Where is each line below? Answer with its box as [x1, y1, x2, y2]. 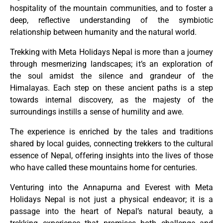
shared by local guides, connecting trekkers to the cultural [10, 139, 213, 149]
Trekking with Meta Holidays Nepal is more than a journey [10, 47, 213, 57]
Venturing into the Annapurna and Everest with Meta [10, 183, 213, 193]
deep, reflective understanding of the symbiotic [10, 15, 213, 25]
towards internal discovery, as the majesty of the [10, 95, 213, 105]
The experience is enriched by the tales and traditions [10, 127, 213, 137]
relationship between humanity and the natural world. [10, 27, 197, 37]
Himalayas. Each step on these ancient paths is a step [10, 83, 213, 93]
